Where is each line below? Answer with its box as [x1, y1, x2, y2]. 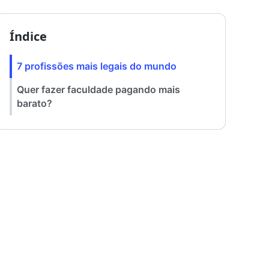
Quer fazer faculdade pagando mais [17, 83, 180, 96]
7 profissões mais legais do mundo [17, 60, 177, 73]
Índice [10, 28, 47, 45]
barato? [17, 97, 52, 110]
